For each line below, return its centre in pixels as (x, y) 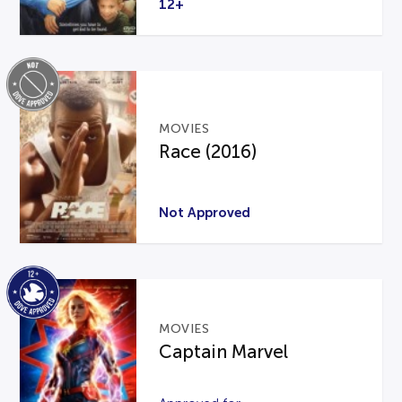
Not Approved (205, 213)
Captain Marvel (224, 351)
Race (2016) (208, 151)
